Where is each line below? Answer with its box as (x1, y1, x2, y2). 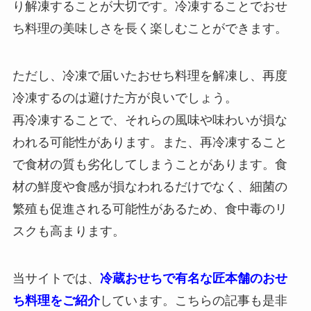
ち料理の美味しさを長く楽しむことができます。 (12, 21, 287, 35)
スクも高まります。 (12, 224, 125, 238)
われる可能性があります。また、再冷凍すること (12, 135, 287, 149)
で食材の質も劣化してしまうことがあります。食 (12, 157, 287, 171)
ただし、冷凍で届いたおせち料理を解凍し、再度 (12, 68, 287, 83)
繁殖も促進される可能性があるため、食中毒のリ (12, 201, 287, 216)
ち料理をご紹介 (12, 293, 100, 308)
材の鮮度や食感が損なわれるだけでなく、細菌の (12, 179, 287, 194)
